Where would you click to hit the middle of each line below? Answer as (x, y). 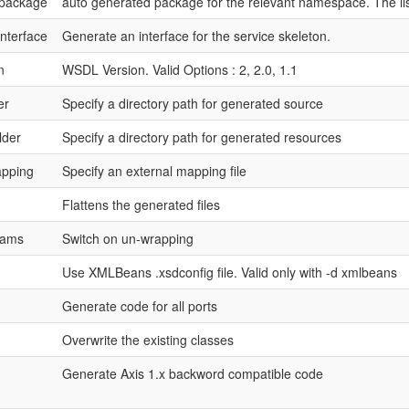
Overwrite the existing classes (147, 340)
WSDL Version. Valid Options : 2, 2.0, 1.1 (179, 69)
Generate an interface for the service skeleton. (196, 36)
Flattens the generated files (141, 204)
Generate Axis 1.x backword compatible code (192, 373)
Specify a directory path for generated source (192, 103)
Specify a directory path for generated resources (201, 137)
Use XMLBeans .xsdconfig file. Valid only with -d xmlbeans (229, 272)
